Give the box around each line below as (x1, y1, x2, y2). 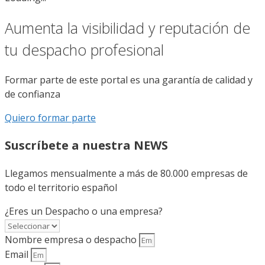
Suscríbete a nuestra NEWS (5, 137, 168, 154)
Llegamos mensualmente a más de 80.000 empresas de (5, 167, 248, 180)
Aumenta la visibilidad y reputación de (5, 17, 250, 38)
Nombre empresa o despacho (5, 233, 139, 247)
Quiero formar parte (5, 111, 96, 125)
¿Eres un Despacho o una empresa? (5, 205, 163, 218)
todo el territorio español (5, 181, 117, 195)
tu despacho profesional (5, 39, 164, 60)
